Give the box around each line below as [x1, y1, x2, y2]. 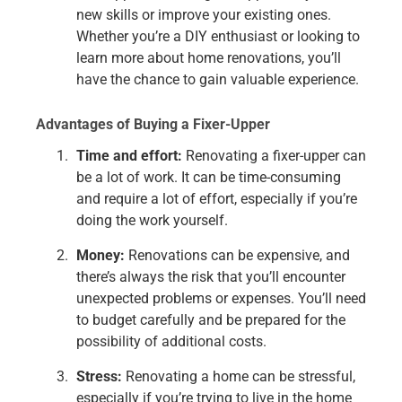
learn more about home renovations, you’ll [76, 48, 341, 66]
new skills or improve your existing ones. [76, 5, 331, 23]
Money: [76, 247, 125, 265]
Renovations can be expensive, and [125, 247, 350, 265]
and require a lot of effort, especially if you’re [76, 190, 357, 208]
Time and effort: [76, 147, 182, 165]
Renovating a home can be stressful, [122, 368, 355, 386]
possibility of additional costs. [76, 333, 267, 351]
